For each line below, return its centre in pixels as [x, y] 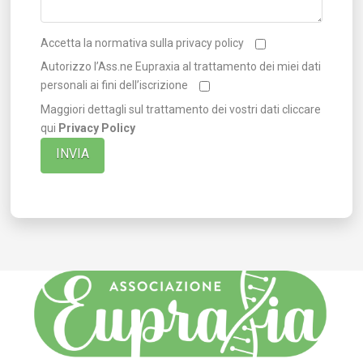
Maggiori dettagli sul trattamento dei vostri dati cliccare [180, 109]
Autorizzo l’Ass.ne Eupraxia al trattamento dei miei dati [180, 67]
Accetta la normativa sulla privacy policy [142, 43]
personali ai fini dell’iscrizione [114, 85]
